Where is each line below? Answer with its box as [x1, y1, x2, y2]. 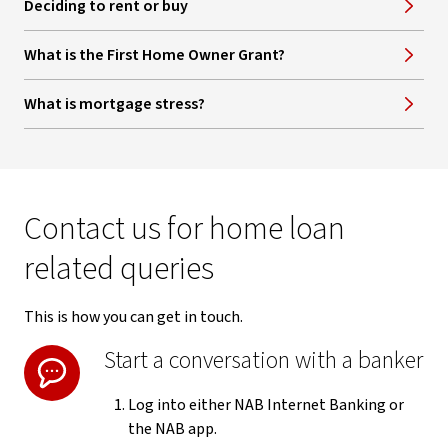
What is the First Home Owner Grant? [24, 44, 285, 66]
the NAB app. [128, 418, 217, 440]
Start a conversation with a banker [104, 343, 423, 378]
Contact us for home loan [24, 206, 345, 252]
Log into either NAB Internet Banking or [128, 394, 404, 416]
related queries [24, 246, 214, 292]
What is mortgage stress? [24, 93, 205, 115]
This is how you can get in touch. [24, 306, 243, 328]
